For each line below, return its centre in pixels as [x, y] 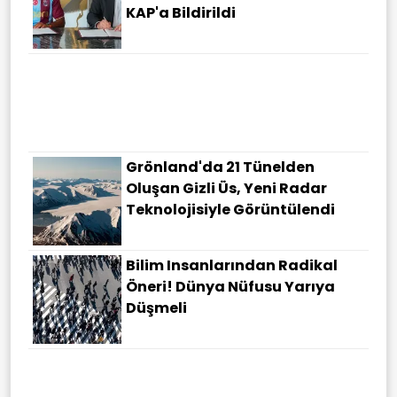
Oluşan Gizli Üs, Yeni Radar [226, 188]
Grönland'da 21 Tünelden [220, 167]
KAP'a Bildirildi [181, 12]
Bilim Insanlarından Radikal [232, 265]
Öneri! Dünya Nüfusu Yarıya [230, 286]
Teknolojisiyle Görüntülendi [230, 209]
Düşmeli [156, 307]
